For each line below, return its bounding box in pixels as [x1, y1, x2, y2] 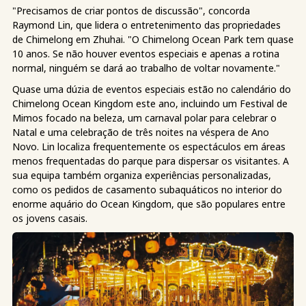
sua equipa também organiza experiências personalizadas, [12, 168, 271, 182]
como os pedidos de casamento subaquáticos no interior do [12, 182, 282, 196]
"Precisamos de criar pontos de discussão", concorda [12, 3, 250, 17]
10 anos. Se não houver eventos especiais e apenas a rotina [12, 46, 279, 60]
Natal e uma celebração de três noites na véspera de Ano [12, 125, 269, 139]
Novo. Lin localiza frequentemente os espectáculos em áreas [12, 139, 286, 153]
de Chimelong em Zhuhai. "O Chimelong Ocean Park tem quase [12, 32, 294, 46]
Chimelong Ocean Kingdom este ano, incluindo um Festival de [12, 96, 288, 110]
